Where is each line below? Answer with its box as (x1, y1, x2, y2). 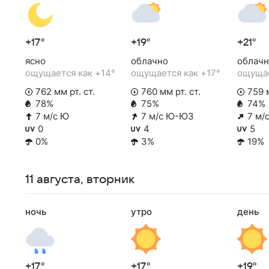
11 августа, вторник (25, 173, 134, 187)
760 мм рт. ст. (141, 85, 201, 97)
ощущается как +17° (131, 67, 221, 79)
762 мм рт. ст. (35, 85, 95, 97)
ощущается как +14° (25, 67, 115, 79)
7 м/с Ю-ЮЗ (141, 110, 195, 122)
